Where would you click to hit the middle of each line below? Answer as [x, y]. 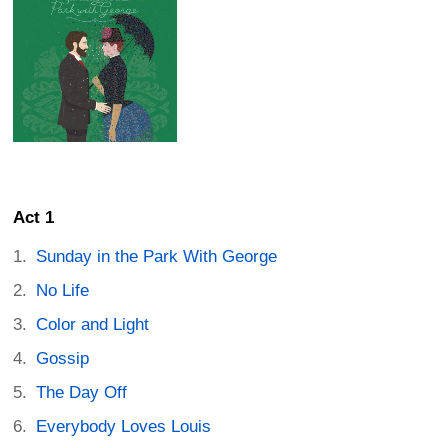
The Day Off [82, 393]
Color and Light [93, 325]
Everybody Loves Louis [124, 427]
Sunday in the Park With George [157, 257]
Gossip [63, 359]
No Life [63, 291]
